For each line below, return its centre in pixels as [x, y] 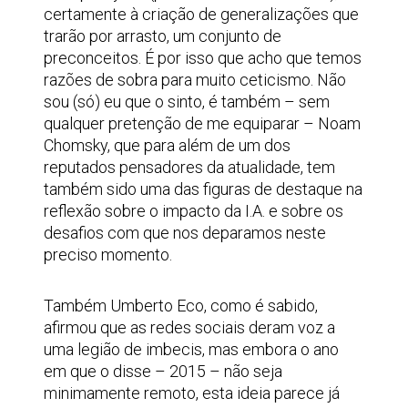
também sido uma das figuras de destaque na [203, 189]
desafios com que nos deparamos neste [185, 233]
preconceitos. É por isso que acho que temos [203, 58]
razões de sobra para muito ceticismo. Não [195, 80]
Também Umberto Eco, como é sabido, [181, 306]
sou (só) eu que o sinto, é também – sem [187, 102]
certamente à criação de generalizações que [201, 14]
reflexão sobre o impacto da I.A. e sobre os [194, 211]
